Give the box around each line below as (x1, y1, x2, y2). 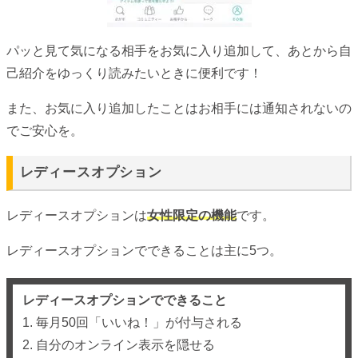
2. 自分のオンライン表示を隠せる (22, 338, 215, 352)
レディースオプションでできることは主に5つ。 (6, 244, 282, 258)
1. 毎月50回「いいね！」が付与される (22, 316, 242, 330)
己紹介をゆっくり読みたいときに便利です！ (6, 66, 262, 80)
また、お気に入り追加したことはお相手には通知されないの (6, 101, 352, 115)
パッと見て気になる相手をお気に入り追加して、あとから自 (6, 43, 352, 58)
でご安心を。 (6, 123, 83, 137)
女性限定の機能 (147, 209, 237, 223)
